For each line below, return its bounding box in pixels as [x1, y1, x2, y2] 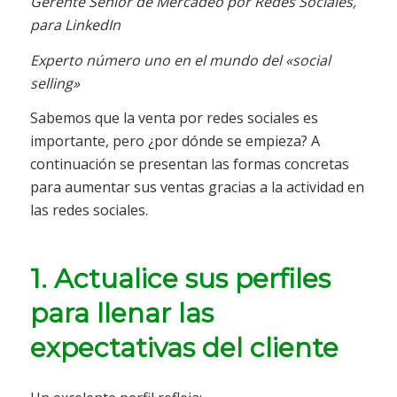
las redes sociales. [29, 200, 148, 221]
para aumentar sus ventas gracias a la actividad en [29, 177, 364, 198]
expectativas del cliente [29, 331, 339, 365]
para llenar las [29, 297, 214, 331]
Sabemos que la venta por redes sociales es [29, 108, 318, 128]
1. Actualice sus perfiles [29, 262, 331, 296]
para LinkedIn [29, 15, 121, 35]
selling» [29, 73, 80, 93]
